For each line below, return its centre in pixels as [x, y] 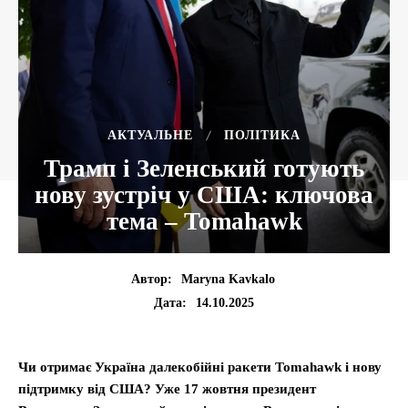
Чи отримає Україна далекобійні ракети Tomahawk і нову [200, 367]
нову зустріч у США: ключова [204, 195]
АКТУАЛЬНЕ [150, 135]
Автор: [151, 280]
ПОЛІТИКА [262, 135]
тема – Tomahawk [204, 221]
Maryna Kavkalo [228, 280]
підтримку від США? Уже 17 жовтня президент [167, 389]
